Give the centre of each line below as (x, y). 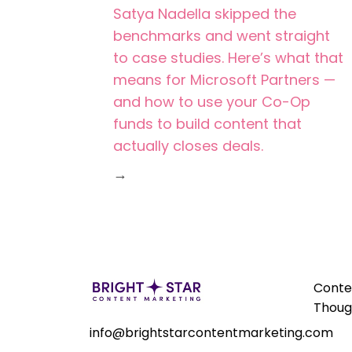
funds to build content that (207, 124)
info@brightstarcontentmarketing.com (211, 332)
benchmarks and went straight (222, 36)
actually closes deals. (188, 146)
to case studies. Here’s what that (228, 58)
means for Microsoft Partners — (224, 80)
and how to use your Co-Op (212, 102)
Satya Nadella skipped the (205, 14)
